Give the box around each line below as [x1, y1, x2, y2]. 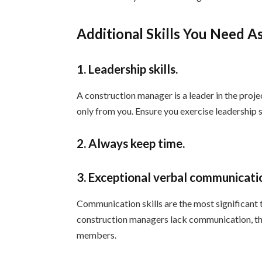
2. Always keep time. [77, 136, 185, 151]
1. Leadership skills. [77, 62, 178, 77]
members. [77, 229, 117, 240]
